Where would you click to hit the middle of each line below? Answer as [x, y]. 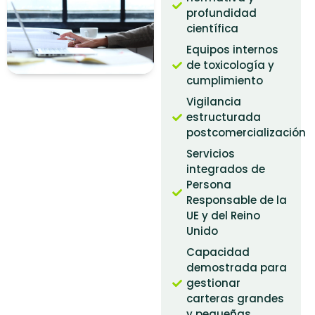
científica [213, 28]
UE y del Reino [224, 215]
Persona [209, 184]
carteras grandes [236, 298]
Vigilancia [214, 101]
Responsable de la [237, 200]
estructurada [224, 117]
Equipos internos [233, 49]
